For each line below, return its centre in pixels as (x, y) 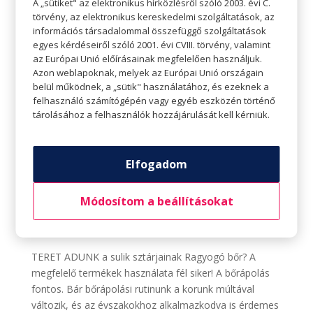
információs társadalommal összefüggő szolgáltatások (150, 31)
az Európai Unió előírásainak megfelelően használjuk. (148, 59)
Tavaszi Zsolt (96, 210)
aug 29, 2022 (167, 210)
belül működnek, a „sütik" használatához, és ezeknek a (151, 87)
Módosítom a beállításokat (156, 201)
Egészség (107, 226)
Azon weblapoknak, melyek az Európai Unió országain (148, 73)
